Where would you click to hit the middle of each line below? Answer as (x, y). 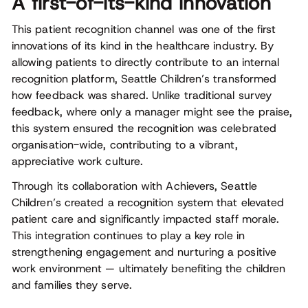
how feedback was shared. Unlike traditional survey (142, 96)
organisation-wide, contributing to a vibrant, (125, 145)
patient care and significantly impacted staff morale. (146, 219)
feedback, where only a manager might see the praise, (152, 112)
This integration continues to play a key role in (128, 236)
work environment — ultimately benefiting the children (149, 269)
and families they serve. (72, 285)
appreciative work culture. (78, 162)
